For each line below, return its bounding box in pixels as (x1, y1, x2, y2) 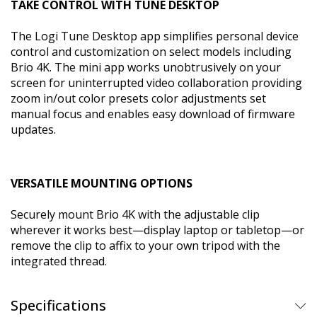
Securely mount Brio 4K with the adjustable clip (11, 206, 260, 222)
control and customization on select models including (11, 43, 292, 59)
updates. (11, 121, 56, 137)
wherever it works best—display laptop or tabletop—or (11, 221, 304, 238)
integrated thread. (11, 253, 107, 269)
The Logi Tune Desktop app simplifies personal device (11, 28, 299, 44)
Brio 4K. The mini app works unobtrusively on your (11, 59, 281, 75)
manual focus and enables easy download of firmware (11, 105, 295, 122)
